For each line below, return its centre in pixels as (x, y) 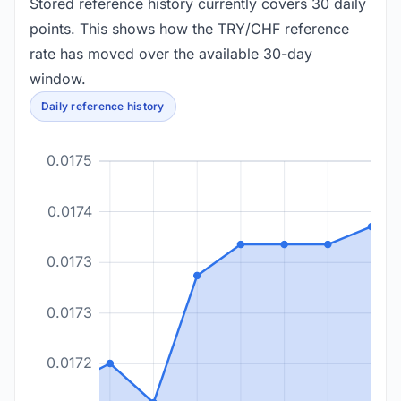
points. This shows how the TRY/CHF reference (189, 29)
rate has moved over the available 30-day (171, 54)
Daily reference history (103, 106)
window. (58, 79)
